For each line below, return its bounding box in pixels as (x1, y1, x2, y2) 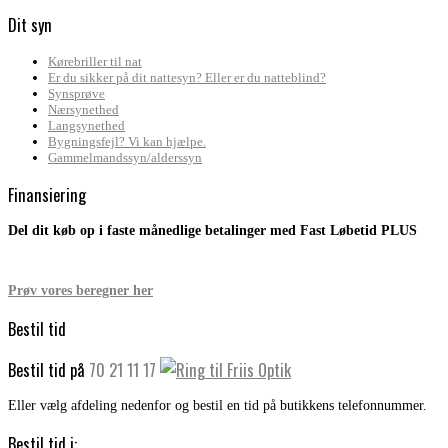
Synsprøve (48, 85, 105, 101)
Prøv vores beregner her (8, 283, 153, 299)
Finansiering (8, 181, 86, 207)
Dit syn (8, 12, 52, 38)
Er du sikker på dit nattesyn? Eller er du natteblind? (48, 69, 326, 85)
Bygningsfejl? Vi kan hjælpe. (48, 133, 206, 149)
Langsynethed (48, 117, 125, 133)
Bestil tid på (8, 357, 89, 383)
